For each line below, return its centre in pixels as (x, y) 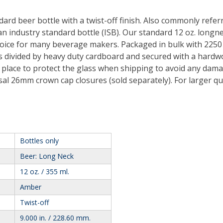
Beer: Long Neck (47, 156)
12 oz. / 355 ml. (44, 172)
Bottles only (39, 141)
